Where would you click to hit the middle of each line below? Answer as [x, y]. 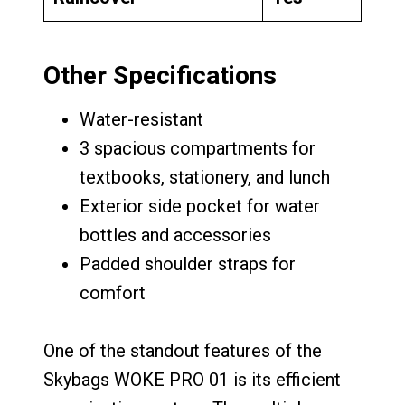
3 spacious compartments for [198, 148]
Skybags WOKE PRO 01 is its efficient [192, 379]
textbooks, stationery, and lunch [205, 177]
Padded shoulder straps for [188, 264]
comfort [113, 292]
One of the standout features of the [183, 350]
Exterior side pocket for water [200, 206]
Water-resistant [141, 119]
